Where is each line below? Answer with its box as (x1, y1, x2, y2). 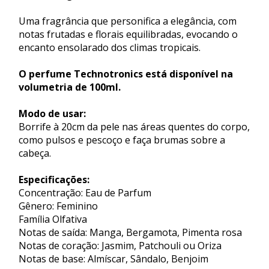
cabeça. (19, 146, 51, 160)
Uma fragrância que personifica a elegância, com (19, 14, 237, 28)
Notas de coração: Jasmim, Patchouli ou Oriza (19, 238, 222, 252)
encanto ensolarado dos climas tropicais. (19, 40, 201, 54)
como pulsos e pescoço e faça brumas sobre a (19, 133, 225, 147)
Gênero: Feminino (19, 199, 98, 213)
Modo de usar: (19, 106, 86, 120)
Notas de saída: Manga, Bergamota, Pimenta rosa (19, 225, 242, 239)
